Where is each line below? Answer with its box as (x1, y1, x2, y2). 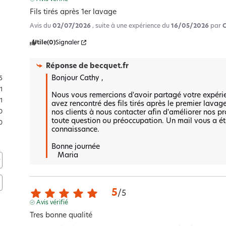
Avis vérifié (36, 199, 68, 206)
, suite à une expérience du (92, 23, 172, 29)
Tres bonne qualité (30, 211, 93, 219)
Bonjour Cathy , (51, 74, 103, 82)
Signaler (55, 39, 80, 46)
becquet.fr (90, 62, 129, 70)
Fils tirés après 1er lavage (30, 8, 117, 16)
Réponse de (46, 62, 90, 70)
